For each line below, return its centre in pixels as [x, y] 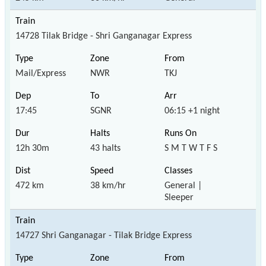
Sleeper [179, 197]
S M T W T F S [191, 148]
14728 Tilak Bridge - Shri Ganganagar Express [104, 36]
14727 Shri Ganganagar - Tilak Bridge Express [104, 235]
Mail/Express [41, 73]
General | [183, 186]
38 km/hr [108, 186]
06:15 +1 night [192, 111]
